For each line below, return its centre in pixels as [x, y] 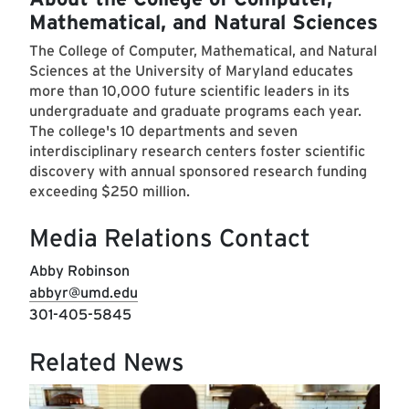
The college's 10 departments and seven [163, 131]
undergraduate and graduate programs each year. [195, 111]
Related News [107, 362]
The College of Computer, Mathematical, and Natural [203, 51]
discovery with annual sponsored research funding [198, 172]
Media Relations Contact [170, 238]
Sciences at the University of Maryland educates [191, 71]
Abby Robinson [79, 271]
